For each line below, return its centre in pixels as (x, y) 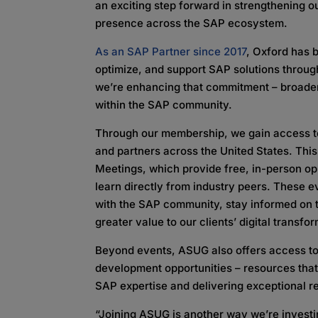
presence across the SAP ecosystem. (192, 23)
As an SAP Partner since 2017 (171, 52)
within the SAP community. (164, 105)
